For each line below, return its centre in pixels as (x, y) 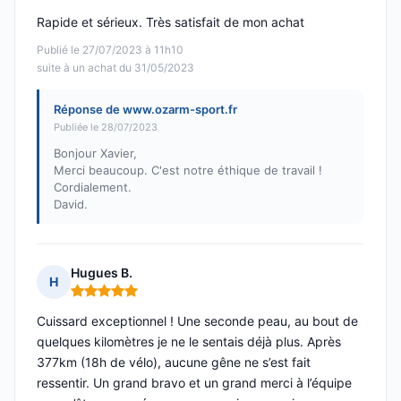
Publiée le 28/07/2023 (106, 128)
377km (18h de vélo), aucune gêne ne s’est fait (174, 363)
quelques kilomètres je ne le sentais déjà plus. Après (189, 342)
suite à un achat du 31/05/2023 (115, 68)
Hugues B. (102, 273)
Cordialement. (93, 188)
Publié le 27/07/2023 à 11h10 (110, 50)
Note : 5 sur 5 (112, 298)
